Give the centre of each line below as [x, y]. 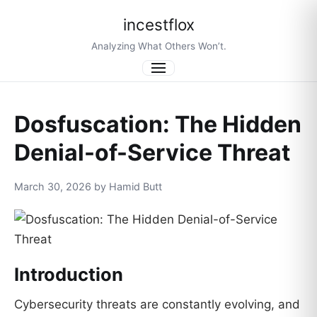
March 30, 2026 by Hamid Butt [88, 186]
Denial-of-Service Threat [152, 152]
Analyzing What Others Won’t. [158, 46]
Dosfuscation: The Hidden [158, 124]
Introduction [69, 274]
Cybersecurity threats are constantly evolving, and [157, 304]
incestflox [158, 24]
